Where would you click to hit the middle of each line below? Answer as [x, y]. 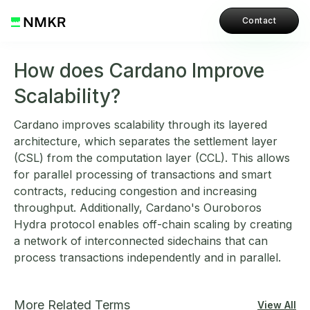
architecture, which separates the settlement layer [146, 141]
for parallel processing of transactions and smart [143, 174]
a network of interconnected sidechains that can [141, 241]
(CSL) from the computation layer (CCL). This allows [152, 158]
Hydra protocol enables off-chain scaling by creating [153, 224]
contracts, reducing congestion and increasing [135, 191]
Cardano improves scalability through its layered [140, 125]
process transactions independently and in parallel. [147, 257]
